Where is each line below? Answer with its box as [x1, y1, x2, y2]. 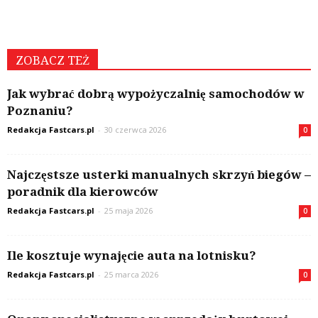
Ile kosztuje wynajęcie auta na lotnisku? [7, 248, 256, 263]
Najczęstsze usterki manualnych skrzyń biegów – [7, 168, 311, 182]
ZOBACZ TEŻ [16, 53, 89, 68]
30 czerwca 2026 [104, 124, 166, 136]
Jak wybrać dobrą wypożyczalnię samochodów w [7, 87, 305, 102]
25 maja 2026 [104, 205, 153, 216]
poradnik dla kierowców [7, 185, 158, 199]
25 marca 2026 [104, 269, 158, 280]
